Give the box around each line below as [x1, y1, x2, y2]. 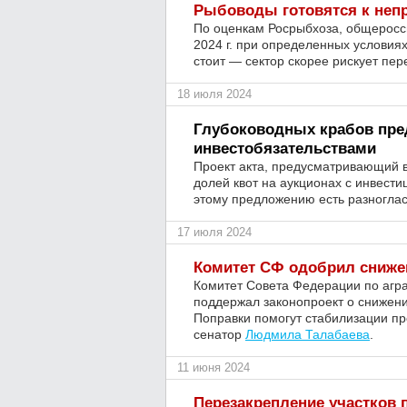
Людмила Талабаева [245, 327, 370, 342]
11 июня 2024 [177, 361, 250, 374]
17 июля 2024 [177, 225, 252, 239]
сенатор [194, 327, 245, 342]
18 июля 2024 [177, 87, 252, 101]
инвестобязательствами [194, 140, 376, 157]
